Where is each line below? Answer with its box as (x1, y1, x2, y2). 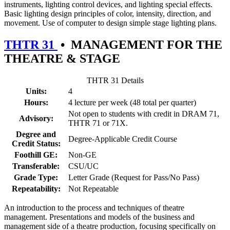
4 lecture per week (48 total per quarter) (68, 98, 196, 107)
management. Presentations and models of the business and (4, 212, 195, 221)
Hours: (24, 98, 48, 107)
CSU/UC (68, 161, 99, 170)
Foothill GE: (14, 150, 57, 159)
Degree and (16, 129, 56, 139)
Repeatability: (11, 184, 61, 193)
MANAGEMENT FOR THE (71, 37, 222, 51)
